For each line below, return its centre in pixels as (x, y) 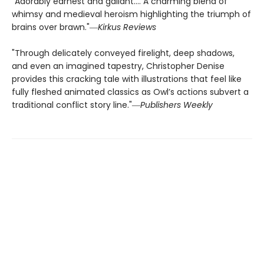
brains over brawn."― (55, 27)
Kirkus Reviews (127, 27)
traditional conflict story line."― (76, 105)
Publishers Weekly (176, 105)
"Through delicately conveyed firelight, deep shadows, (123, 53)
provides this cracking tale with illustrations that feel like (127, 79)
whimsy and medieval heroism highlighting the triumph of (131, 14)
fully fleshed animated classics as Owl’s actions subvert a (130, 92)
